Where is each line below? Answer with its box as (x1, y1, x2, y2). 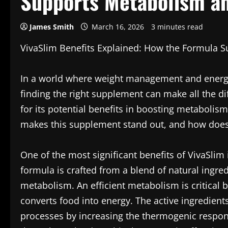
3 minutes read (151, 22, 203, 32)
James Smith (30, 22, 74, 32)
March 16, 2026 (90, 22, 146, 32)
